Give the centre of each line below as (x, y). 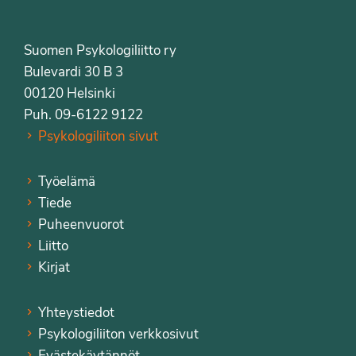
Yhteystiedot (76, 312)
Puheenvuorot (81, 224)
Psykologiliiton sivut (98, 136)
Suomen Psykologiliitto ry (100, 50)
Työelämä (66, 181)
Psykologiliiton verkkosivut (118, 334)
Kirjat (54, 267)
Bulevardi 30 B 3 (74, 72)
